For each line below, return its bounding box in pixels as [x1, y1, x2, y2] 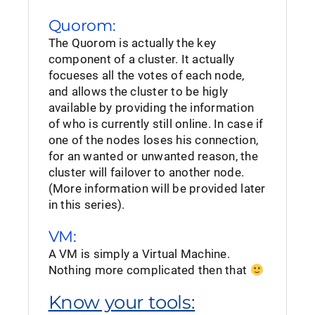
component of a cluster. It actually [48, 52, 235, 66]
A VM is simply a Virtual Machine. [48, 247, 230, 261]
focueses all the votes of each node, [48, 68, 245, 82]
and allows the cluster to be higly [48, 84, 229, 98]
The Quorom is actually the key [48, 36, 217, 50]
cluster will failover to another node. [48, 165, 245, 179]
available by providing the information [48, 101, 255, 115]
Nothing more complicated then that [48, 263, 250, 277]
